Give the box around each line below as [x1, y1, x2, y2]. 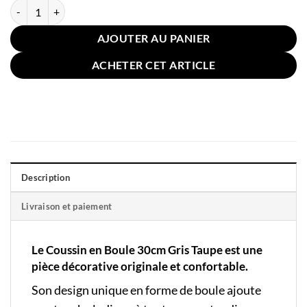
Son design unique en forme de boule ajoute [32, 282, 261, 297]
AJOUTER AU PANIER [97, 32, 210, 45]
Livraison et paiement [21, 201, 112, 212]
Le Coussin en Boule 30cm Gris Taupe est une [32, 243, 262, 258]
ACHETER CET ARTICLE [91, 59, 216, 72]
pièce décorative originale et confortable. [32, 259, 248, 274]
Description [21, 172, 70, 184]
